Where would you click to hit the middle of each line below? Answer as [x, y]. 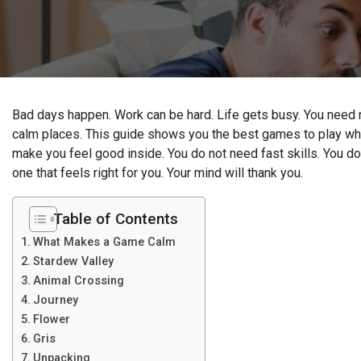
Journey [55, 300]
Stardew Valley [73, 261]
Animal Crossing [78, 281]
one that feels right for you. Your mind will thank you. [158, 173]
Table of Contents [116, 219]
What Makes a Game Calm [104, 242]
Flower [51, 320]
